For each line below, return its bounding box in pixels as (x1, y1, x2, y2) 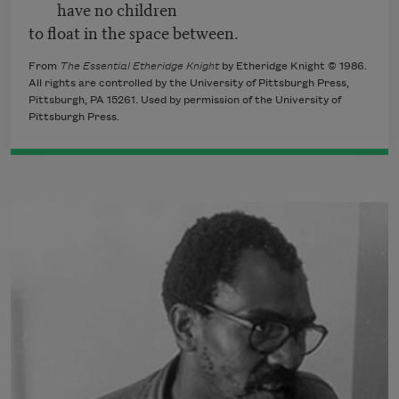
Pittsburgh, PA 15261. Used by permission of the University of (28, 94, 341, 107)
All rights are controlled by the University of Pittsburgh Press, (28, 77, 349, 90)
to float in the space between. (28, 20, 239, 45)
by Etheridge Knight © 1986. (219, 61, 367, 73)
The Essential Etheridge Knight (60, 61, 219, 73)
